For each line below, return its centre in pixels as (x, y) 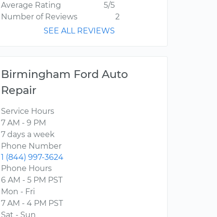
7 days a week (28, 135)
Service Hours (28, 111)
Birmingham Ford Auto (64, 74)
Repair (19, 90)
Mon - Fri (18, 192)
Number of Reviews (39, 17)
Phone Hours (26, 169)
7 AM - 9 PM (23, 123)
